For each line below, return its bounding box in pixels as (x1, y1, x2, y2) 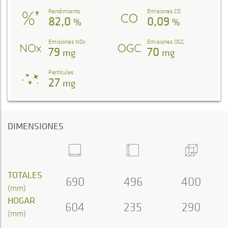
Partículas (48, 68, 73, 76)
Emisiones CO (147, 7, 181, 15)
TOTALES (8, 169, 42, 181)
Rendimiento (48, 7, 80, 15)
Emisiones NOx (48, 37, 85, 46)
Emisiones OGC (147, 37, 184, 46)
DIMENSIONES (8, 120, 64, 132)
